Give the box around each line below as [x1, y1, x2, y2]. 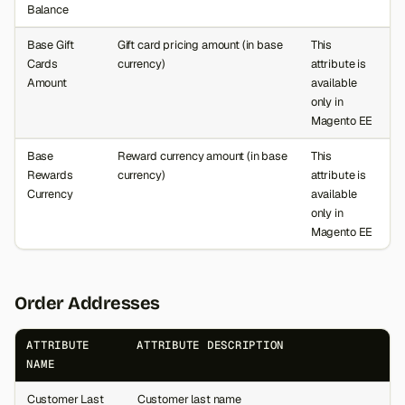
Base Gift [26, 37, 74, 53]
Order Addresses [14, 292, 160, 315]
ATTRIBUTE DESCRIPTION [137, 338, 285, 353]
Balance [26, 2, 69, 18]
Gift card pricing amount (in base [117, 37, 283, 53]
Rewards [26, 167, 73, 184]
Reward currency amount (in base [117, 148, 287, 165]
